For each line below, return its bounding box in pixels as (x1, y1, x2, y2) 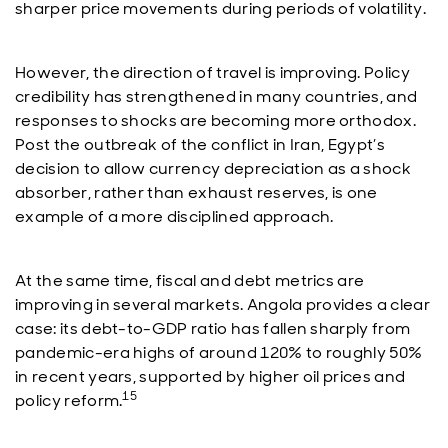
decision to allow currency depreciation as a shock (15, 158, 412, 179)
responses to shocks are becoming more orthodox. (15, 110, 417, 131)
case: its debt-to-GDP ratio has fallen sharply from (15, 318, 411, 339)
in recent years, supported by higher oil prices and (15, 366, 406, 387)
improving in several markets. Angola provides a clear (15, 294, 430, 315)
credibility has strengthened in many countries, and (15, 86, 418, 107)
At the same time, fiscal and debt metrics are (15, 270, 365, 291)
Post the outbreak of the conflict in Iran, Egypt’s (15, 134, 386, 155)
